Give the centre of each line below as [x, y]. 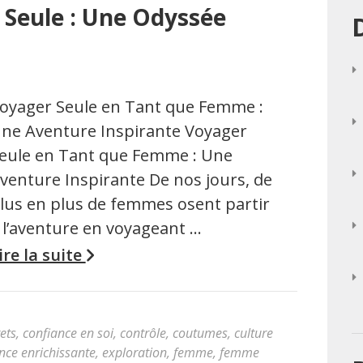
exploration [135, 352]
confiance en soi [68, 333]
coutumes [200, 333]
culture [254, 333]
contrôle [143, 333]
